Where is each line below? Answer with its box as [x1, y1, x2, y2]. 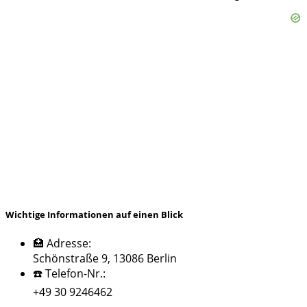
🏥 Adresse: [33, 236, 91, 251]
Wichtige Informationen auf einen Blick [5, 208, 183, 221]
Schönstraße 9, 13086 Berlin [33, 251, 177, 267]
